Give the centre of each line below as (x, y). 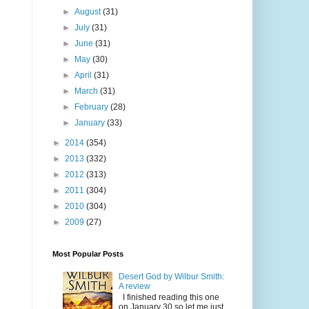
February (92, 107)
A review (135, 286)
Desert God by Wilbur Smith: (172, 276)
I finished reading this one (169, 298)
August (88, 12)
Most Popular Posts (88, 254)
